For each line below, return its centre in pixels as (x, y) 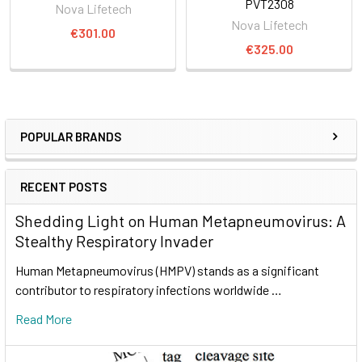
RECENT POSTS (63, 186)
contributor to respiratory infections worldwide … (149, 289)
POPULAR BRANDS (71, 136)
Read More (44, 318)
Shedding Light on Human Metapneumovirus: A (181, 220)
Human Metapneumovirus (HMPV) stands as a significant (167, 270)
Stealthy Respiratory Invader (114, 240)
